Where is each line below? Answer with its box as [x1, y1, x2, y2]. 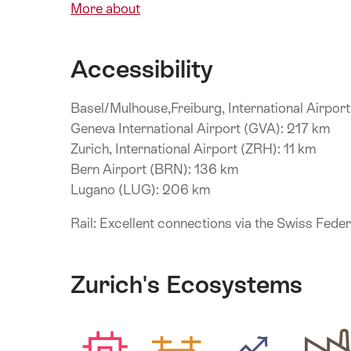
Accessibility [71, 55, 213, 84]
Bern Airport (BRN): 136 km [71, 161, 238, 177]
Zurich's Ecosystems [71, 270, 302, 299]
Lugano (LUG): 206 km [71, 181, 210, 197]
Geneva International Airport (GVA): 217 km [71, 120, 330, 136]
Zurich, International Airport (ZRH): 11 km [71, 140, 316, 157]
